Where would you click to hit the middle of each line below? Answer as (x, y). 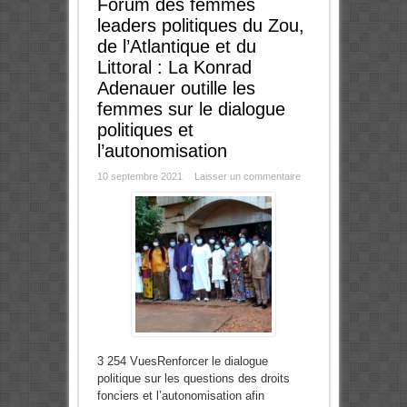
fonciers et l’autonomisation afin (180, 396)
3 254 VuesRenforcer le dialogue (182, 362)
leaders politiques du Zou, (200, 26)
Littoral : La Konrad (174, 68)
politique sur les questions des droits (193, 379)
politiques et (145, 130)
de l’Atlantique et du (176, 47)
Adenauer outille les (176, 89)
